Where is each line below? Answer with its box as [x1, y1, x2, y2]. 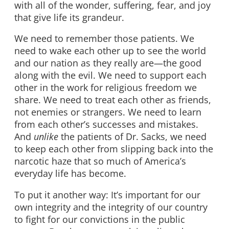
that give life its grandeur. [14, 11, 124, 24]
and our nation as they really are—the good [14, 57, 201, 70]
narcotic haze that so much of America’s [14, 155, 186, 168]
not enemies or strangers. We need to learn [14, 106, 201, 119]
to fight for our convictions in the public [14, 213, 185, 225]
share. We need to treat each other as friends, [14, 94, 211, 106]
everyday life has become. [14, 167, 126, 180]
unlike [34, 130, 58, 143]
